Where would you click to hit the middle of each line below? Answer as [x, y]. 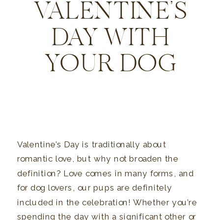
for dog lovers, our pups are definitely [95, 188]
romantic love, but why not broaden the [98, 159]
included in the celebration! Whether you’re [107, 202]
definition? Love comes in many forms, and [106, 173]
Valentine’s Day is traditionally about [92, 145]
